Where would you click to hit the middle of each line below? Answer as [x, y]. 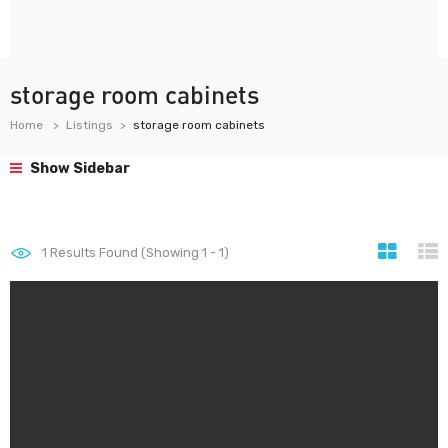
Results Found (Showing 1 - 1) [138, 252]
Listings [89, 125]
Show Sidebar [78, 168]
